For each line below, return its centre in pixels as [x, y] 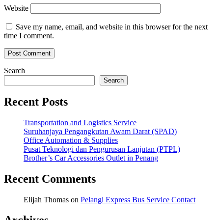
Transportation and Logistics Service [80, 122]
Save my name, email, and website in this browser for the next [112, 27]
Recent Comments [50, 179]
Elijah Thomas [46, 199]
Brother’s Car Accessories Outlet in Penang [91, 158]
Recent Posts [36, 101]
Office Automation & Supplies [71, 140]
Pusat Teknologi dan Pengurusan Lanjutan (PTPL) [102, 149]
